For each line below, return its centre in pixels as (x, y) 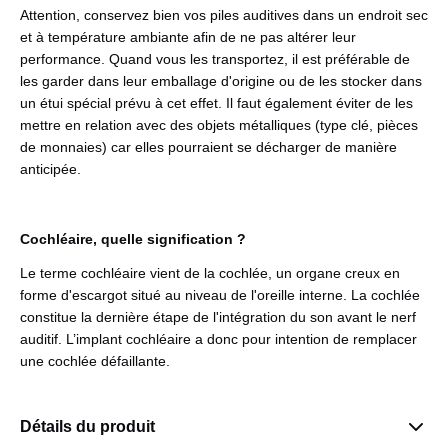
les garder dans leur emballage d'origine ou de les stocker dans (221, 80)
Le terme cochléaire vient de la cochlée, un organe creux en (210, 273)
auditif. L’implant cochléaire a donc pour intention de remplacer (218, 339)
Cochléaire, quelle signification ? (133, 238)
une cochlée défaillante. (95, 361)
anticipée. (50, 168)
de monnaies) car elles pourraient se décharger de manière (208, 146)
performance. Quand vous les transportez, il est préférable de (215, 58)
